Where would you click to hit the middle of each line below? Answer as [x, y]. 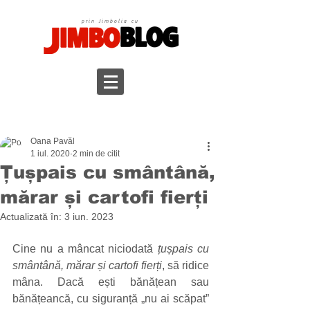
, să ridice [185, 265]
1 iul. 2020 [50, 154]
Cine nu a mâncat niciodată [85, 249]
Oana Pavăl [53, 141]
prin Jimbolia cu [110, 21]
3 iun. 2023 [89, 217]
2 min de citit [96, 154]
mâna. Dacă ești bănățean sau [111, 282]
